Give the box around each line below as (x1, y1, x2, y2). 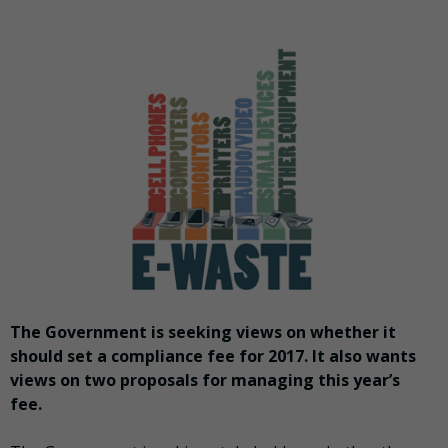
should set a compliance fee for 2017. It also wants (10, 345, 416, 368)
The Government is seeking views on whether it (10, 321, 396, 344)
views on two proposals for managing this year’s (10, 369, 400, 392)
